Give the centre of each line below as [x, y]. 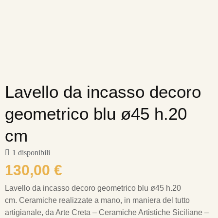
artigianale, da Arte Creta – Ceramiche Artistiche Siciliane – [107, 213]
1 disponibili [31, 153]
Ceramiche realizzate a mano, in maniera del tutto [104, 200]
